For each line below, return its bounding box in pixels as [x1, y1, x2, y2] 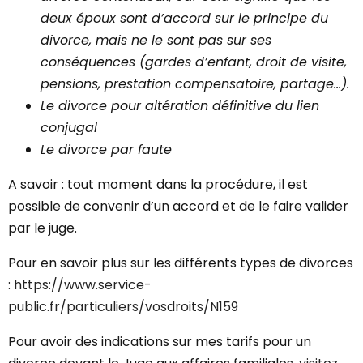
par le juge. [8, 219, 77, 237]
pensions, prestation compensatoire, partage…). [41, 75, 349, 93]
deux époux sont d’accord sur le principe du [41, 9, 328, 28]
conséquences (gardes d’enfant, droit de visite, [41, 53, 347, 71]
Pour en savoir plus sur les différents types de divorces [8, 254, 353, 272]
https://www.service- [14, 275, 152, 294]
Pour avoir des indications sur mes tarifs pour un [8, 332, 311, 351]
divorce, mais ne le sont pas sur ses [41, 31, 271, 49]
